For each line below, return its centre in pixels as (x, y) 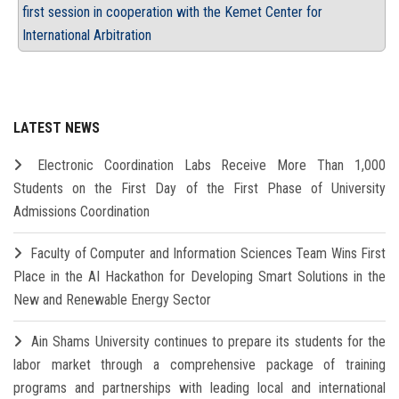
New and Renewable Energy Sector (112, 300)
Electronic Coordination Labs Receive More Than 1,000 (212, 166)
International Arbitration (87, 36)
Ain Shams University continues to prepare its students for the (209, 342)
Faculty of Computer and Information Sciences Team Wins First (208, 254)
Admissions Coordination (81, 212)
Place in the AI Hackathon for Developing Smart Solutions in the (199, 277)
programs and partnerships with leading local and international (199, 388)
